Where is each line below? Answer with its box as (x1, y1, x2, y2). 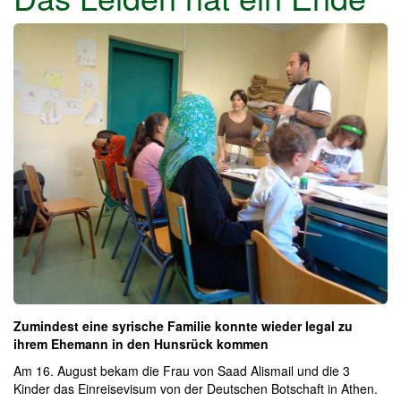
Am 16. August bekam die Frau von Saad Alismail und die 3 (13, 361, 350, 380)
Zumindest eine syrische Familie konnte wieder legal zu (13, 316, 353, 335)
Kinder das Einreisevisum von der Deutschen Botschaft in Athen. (13, 379, 378, 397)
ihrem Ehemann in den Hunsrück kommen (13, 334, 269, 353)
